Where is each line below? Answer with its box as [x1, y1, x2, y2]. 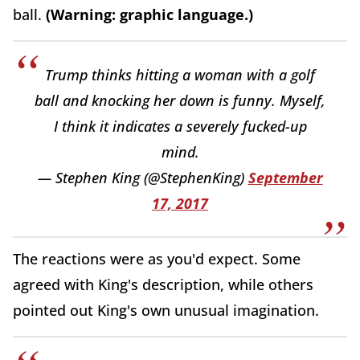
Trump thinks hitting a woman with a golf [45, 65, 315, 85]
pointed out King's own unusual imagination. [13, 301, 319, 321]
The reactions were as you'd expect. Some [13, 249, 301, 269]
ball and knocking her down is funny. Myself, [35, 91, 325, 111]
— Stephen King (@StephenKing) [37, 168, 248, 188]
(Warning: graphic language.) [46, 5, 253, 25]
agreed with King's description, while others [13, 275, 313, 295]
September [247, 168, 323, 188]
